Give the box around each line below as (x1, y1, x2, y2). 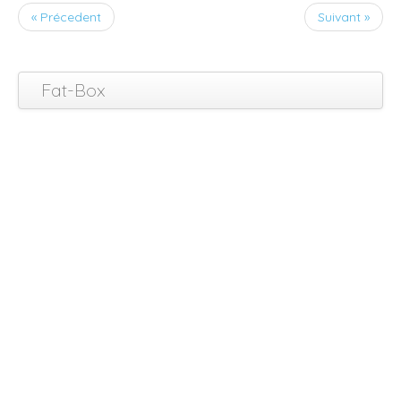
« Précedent (31, 9, 101, 26)
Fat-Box (41, 79, 106, 102)
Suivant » (318, 9, 370, 26)
